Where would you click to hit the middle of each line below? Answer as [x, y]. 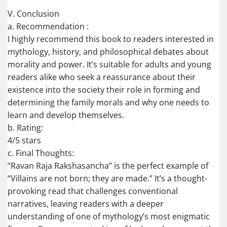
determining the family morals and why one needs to [108, 103]
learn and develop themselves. [66, 115]
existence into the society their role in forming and [104, 90]
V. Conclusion [33, 14]
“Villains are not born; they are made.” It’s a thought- [107, 179]
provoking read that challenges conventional [93, 191]
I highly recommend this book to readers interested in [111, 39]
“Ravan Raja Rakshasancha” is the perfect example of [108, 166]
